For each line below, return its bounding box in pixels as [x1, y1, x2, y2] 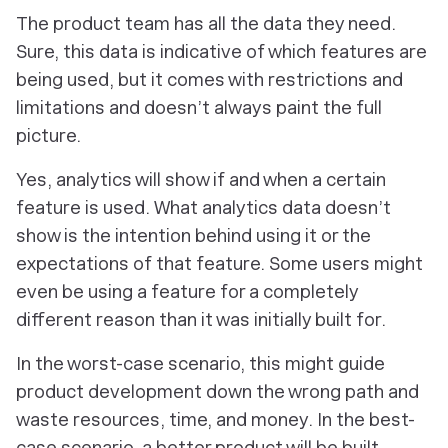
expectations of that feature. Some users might [16, 253, 423, 274]
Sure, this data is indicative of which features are [16, 41, 427, 62]
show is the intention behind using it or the [16, 225, 371, 246]
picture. [16, 125, 81, 146]
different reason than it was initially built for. [16, 309, 386, 330]
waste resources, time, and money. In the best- [16, 409, 415, 430]
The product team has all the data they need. [16, 13, 396, 34]
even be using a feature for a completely [16, 281, 358, 302]
